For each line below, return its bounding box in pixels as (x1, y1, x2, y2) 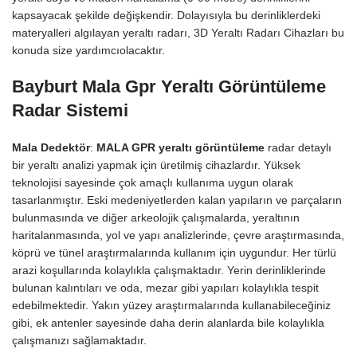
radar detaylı (265, 141, 331, 154)
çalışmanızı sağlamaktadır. (12, 334, 147, 347)
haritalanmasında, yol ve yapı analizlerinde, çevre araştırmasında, (12, 229, 344, 241)
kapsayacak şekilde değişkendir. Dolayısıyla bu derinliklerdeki (12, 9, 320, 22)
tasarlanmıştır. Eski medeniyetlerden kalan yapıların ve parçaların (12, 194, 342, 206)
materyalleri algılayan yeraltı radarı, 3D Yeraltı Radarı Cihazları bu (12, 26, 344, 39)
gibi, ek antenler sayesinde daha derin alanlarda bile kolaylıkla (12, 316, 324, 329)
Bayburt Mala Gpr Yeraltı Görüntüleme (12, 76, 326, 96)
